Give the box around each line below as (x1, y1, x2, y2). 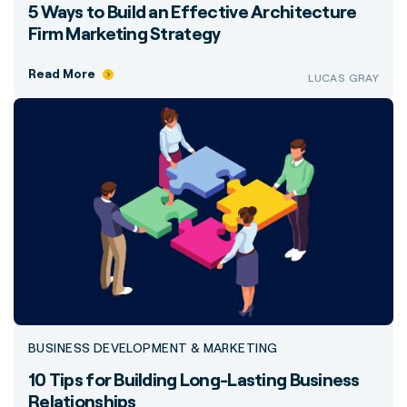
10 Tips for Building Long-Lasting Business (28, 368, 360, 391)
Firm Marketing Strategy (28, 22, 221, 45)
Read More (28, 65, 95, 81)
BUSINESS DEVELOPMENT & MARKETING (28, 340, 278, 355)
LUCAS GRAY (308, 71, 379, 84)
